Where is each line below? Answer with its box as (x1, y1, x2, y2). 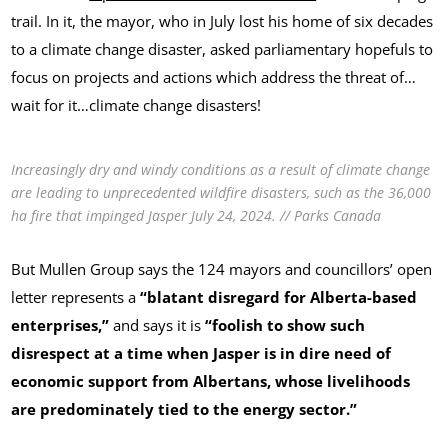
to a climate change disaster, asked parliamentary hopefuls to (11, 38, 434, 59)
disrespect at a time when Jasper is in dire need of (11, 342, 392, 363)
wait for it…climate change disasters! (11, 94, 266, 115)
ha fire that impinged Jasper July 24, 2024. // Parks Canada (11, 205, 382, 225)
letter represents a (11, 286, 141, 307)
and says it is (109, 314, 206, 335)
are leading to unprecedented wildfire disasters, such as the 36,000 (11, 182, 432, 202)
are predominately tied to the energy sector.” (11, 398, 358, 419)
